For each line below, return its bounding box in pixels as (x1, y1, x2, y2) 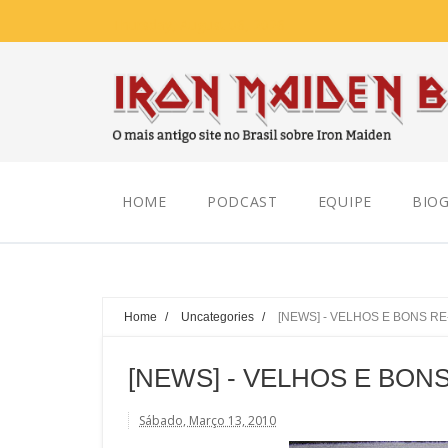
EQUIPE (317, 192, 372, 211)
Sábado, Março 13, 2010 (139, 412, 276, 429)
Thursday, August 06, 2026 (112, 15, 285, 34)
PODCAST (206, 192, 278, 211)
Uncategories (181, 310, 254, 323)
